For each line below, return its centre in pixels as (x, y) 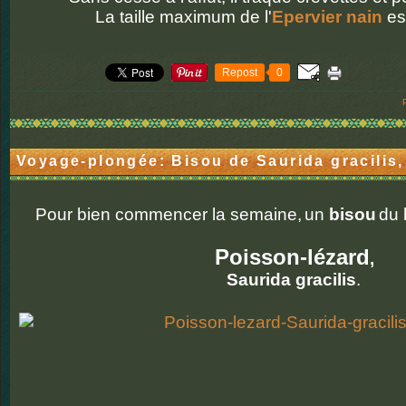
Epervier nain (327, 17)
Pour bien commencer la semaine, (168, 214)
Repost (240, 72)
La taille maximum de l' (183, 17)
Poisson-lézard (289, 257)
